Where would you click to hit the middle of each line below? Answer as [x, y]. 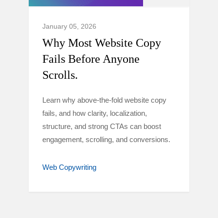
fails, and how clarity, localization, [95, 113]
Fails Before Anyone [91, 59]
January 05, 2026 [69, 26]
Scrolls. [60, 75]
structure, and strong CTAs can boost [102, 126]
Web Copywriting [69, 167]
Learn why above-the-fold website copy [104, 100]
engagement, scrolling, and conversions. [106, 139]
